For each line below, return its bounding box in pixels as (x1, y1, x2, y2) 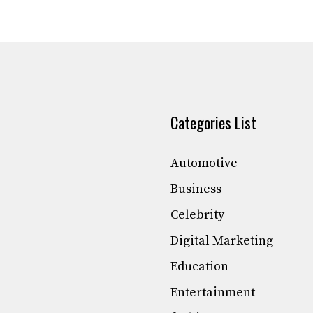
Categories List (170, 111, 256, 134)
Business (170, 181, 221, 198)
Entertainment (170, 284, 255, 301)
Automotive (170, 155, 238, 172)
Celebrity (170, 207, 224, 224)
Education (170, 259, 228, 275)
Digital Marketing (170, 233, 273, 249)
